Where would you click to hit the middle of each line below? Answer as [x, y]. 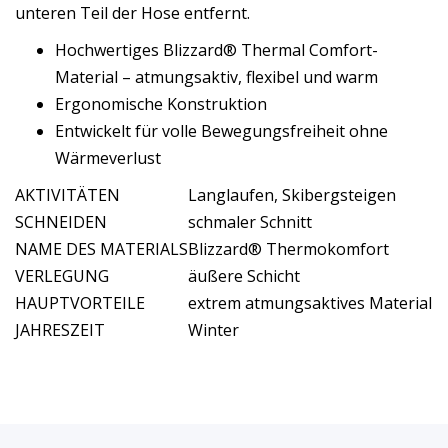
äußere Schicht [244, 276]
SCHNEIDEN [61, 222]
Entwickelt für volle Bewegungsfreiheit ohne [221, 131]
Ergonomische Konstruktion [161, 104]
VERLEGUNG [62, 276]
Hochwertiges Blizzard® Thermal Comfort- [216, 50]
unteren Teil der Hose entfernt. [132, 13]
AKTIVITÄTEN [67, 195]
